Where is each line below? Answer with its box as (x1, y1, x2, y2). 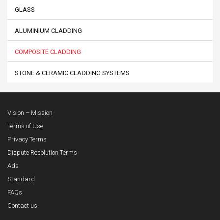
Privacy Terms (7, 135, 47, 143)
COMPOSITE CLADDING (15, 48, 81, 55)
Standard (7, 175, 35, 183)
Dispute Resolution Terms (7, 148, 77, 156)
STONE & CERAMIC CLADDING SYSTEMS (15, 69, 130, 77)
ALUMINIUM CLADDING (15, 27, 82, 34)
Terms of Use (7, 122, 43, 130)
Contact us (7, 201, 37, 209)
